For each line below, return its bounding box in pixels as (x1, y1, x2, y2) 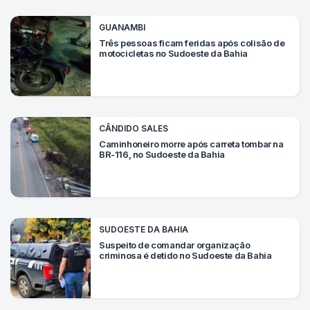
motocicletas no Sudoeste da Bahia (99, 48, 248, 59)
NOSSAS (10, 75, 52, 89)
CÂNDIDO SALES (99, 123, 168, 134)
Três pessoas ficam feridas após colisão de (99, 37, 285, 48)
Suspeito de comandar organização (99, 239, 250, 250)
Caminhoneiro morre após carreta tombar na (99, 138, 284, 149)
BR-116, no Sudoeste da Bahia (99, 149, 225, 160)
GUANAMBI (99, 22, 145, 33)
